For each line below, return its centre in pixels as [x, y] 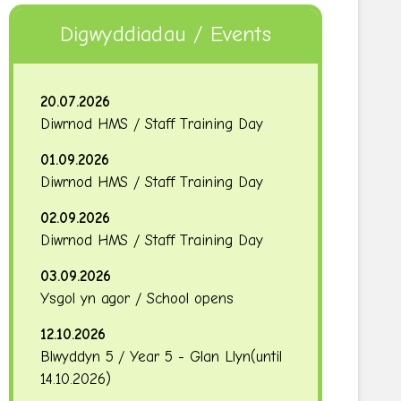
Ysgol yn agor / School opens [137, 299]
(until [267, 357]
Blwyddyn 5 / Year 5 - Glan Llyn [145, 357]
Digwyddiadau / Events [165, 34]
